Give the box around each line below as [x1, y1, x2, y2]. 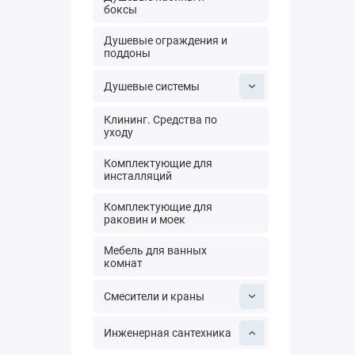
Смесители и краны [104, 289, 205, 303]
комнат [104, 256, 143, 269]
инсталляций [104, 170, 173, 183]
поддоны [104, 46, 151, 59]
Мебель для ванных [104, 243, 208, 257]
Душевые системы [104, 79, 200, 93]
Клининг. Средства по [104, 113, 218, 127]
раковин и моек [104, 212, 186, 226]
